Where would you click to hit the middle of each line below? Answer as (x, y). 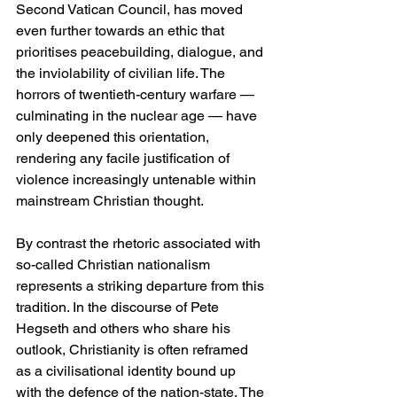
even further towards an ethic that (122, 31)
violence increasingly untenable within (138, 180)
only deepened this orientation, (114, 137)
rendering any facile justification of (125, 159)
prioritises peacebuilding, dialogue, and (141, 52)
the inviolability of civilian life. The (122, 74)
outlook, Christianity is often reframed (134, 350)
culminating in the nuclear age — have (138, 116)
